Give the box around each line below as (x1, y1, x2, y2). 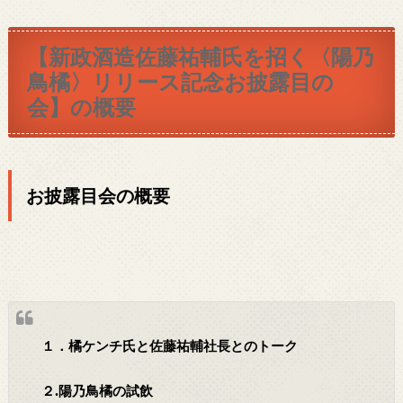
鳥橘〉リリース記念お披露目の (27, 69, 335, 95)
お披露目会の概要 (25, 184, 170, 206)
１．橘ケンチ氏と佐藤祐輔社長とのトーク (41, 338, 299, 354)
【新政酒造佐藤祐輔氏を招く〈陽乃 (27, 44, 375, 70)
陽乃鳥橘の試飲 (58, 384, 154, 399)
